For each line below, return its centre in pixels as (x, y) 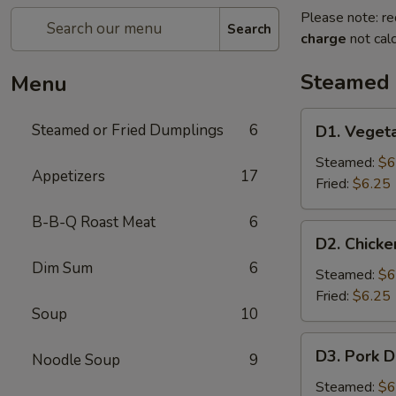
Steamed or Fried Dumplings (128, 130)
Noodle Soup (76, 360)
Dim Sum (62, 268)
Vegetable (333, 140)
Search (249, 29)
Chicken (324, 252)
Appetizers (69, 176)
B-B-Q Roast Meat (94, 222)
